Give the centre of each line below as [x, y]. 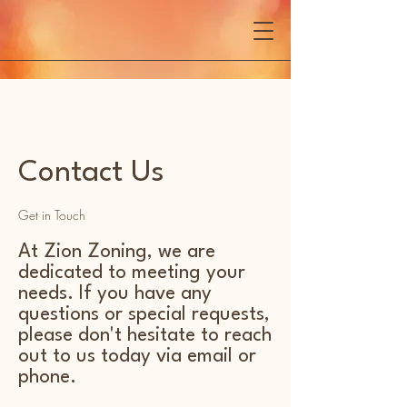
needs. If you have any [115, 294]
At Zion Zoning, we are [117, 252]
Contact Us [120, 173]
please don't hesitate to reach [145, 336]
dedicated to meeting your [132, 273]
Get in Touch [52, 215]
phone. [47, 377]
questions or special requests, [144, 315]
